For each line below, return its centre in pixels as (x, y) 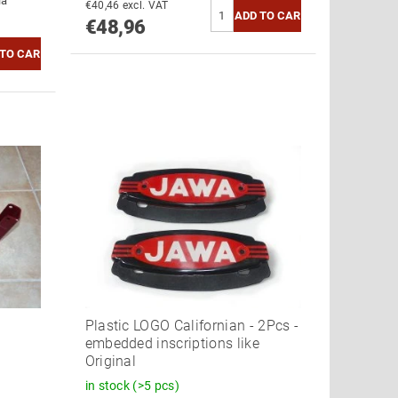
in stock (109, 385)
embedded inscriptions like (172, 343)
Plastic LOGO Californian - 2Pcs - (192, 325)
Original (111, 361)
